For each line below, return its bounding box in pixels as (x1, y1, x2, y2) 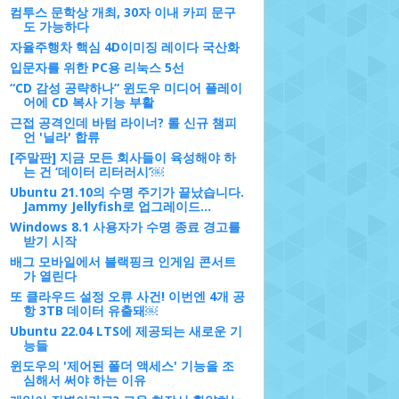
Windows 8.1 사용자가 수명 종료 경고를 (9, 218, 240, 235)
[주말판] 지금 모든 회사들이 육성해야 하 (9, 149, 236, 166)
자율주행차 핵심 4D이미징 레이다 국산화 (9, 38, 240, 55)
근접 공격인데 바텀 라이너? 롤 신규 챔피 (9, 114, 237, 131)
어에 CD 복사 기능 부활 (22, 94, 154, 110)
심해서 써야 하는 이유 (22, 371, 146, 388)
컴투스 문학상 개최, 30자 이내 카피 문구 (9, 4, 236, 20)
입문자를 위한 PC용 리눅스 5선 (9, 59, 184, 76)
